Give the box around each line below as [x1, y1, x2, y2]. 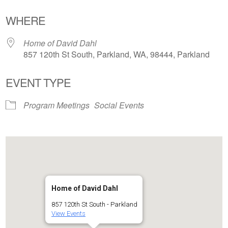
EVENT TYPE [6, 74, 71, 91]
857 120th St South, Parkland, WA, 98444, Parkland [23, 48, 210, 61]
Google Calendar [126, 1, 188, 13]
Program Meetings [23, 99, 90, 111]
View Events [51, 210, 85, 218]
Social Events [94, 99, 145, 111]
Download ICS [23, 1, 77, 13]
